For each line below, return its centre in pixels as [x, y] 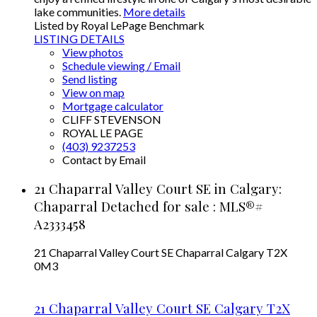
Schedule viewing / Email [121, 65]
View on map [93, 92]
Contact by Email [104, 159]
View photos [93, 52]
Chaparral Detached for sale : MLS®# [149, 206]
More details [154, 11]
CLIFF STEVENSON [112, 119]
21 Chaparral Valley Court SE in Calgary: [158, 188]
